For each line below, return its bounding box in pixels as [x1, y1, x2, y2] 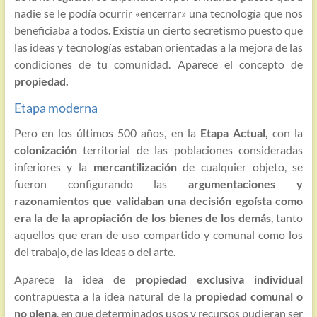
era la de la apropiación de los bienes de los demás [13, 211, 271, 225]
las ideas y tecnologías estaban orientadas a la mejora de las [13, 40, 304, 54]
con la [267, 126, 304, 140]
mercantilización [93, 160, 177, 174]
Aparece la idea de [13, 272, 136, 287]
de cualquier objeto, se [176, 160, 304, 174]
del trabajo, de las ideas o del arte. [13, 245, 175, 259]
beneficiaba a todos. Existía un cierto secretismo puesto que [13, 23, 304, 38]
